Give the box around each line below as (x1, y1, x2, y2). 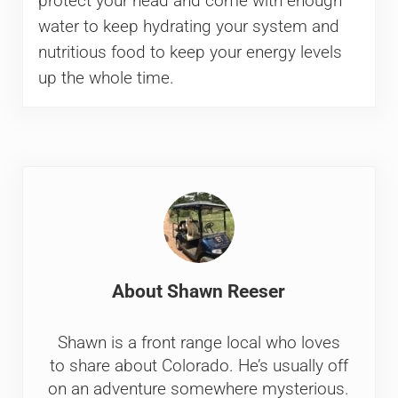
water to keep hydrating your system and (37, 16, 339, 36)
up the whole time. (37, 68, 174, 88)
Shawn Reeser (167, 281, 286, 303)
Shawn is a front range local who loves (57, 333, 340, 354)
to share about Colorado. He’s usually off (49, 356, 348, 377)
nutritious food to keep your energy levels (37, 42, 342, 62)
